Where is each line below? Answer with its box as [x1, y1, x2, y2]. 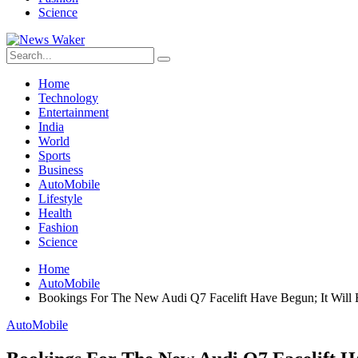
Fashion [38, 221, 78, 234]
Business [38, 163, 83, 177]
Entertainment [38, 105, 109, 119]
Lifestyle [38, 192, 82, 205]
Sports [38, 149, 70, 162]
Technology [38, 91, 98, 105]
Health [38, 206, 72, 220]
